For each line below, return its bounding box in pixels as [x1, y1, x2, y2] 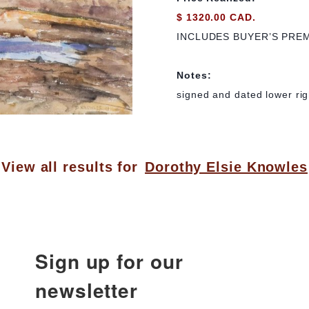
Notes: [177, 69, 212, 81]
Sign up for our [35, 247, 183, 276]
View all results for [1, 159, 139, 175]
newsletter [35, 276, 138, 305]
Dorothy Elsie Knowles [145, 159, 308, 175]
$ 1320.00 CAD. [177, 11, 256, 23]
